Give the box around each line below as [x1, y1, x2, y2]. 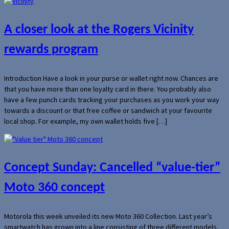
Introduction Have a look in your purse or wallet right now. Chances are [4, 73, 218, 83]
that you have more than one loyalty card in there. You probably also [4, 84, 211, 94]
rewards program [4, 42, 98, 57]
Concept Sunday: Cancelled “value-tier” [4, 161, 220, 175]
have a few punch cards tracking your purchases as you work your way [4, 95, 219, 104]
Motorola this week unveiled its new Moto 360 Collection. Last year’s [4, 211, 212, 221]
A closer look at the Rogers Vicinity [4, 22, 194, 37]
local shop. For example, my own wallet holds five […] [4, 116, 167, 126]
